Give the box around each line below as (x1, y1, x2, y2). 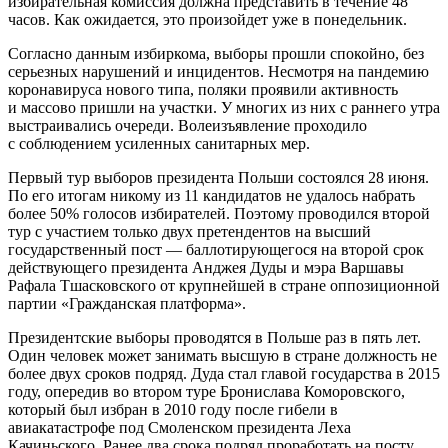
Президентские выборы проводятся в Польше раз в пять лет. (8, 328, 421, 346)
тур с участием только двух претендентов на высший (8, 222, 371, 240)
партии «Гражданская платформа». (8, 294, 246, 312)
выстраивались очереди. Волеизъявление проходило (8, 116, 367, 134)
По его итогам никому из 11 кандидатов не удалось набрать (8, 186, 415, 204)
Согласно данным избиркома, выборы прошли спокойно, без (8, 44, 424, 62)
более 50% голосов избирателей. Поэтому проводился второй (8, 204, 430, 222)
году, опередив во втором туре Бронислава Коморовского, (8, 382, 405, 400)
